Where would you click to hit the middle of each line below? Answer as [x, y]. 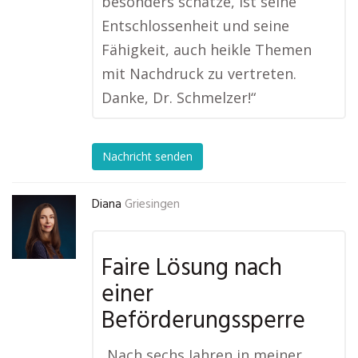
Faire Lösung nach [192, 268]
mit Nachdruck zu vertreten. [199, 74]
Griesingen [152, 205]
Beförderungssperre [203, 321]
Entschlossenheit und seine [195, 26]
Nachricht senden [147, 157]
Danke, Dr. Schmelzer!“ [179, 97]
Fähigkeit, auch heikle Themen [207, 50]
